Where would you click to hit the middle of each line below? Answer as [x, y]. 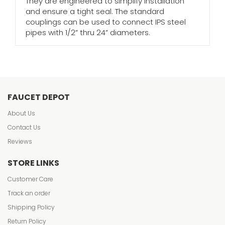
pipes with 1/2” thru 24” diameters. [88, 32]
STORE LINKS [33, 163]
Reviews [20, 141]
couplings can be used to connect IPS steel [106, 22]
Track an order [29, 193]
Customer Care [30, 179]
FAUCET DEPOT [39, 97]
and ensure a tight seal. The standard [95, 11]
